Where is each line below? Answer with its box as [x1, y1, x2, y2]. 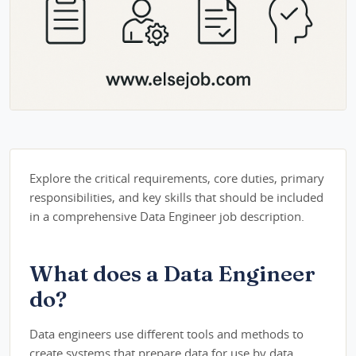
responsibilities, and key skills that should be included [29, 188, 323, 205]
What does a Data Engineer [29, 259, 315, 287]
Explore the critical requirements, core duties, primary [29, 169, 324, 186]
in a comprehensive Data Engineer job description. [29, 207, 304, 224]
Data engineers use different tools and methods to [29, 325, 304, 342]
